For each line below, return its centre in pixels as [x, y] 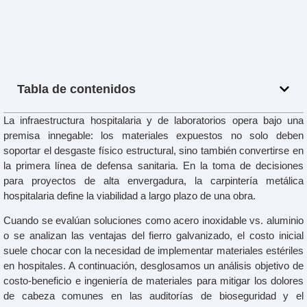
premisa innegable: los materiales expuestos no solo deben [153, 135]
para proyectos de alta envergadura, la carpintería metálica [153, 180]
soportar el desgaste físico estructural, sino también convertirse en [153, 150]
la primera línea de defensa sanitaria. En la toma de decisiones [153, 165]
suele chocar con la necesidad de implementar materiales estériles [153, 251]
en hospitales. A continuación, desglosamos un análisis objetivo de [153, 266]
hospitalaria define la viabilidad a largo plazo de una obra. [130, 195]
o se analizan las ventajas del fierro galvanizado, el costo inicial [153, 236]
